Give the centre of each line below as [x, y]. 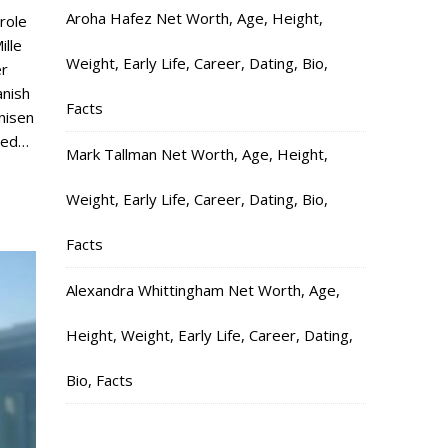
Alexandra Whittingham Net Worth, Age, [203, 290]
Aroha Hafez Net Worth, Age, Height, [194, 18]
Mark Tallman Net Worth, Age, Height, [197, 154]
